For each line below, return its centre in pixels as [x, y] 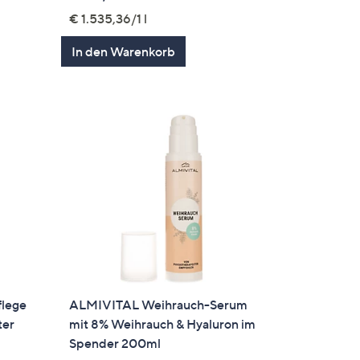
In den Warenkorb [124, 52]
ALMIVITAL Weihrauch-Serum [159, 304]
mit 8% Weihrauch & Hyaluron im [163, 323]
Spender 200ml [115, 343]
